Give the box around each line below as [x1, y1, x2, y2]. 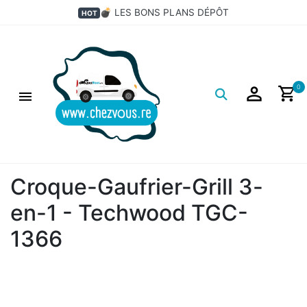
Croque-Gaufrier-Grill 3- [10, 173, 263, 200]
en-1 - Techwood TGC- [10, 199, 248, 226]
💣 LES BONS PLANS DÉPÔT [99, 7, 229, 18]
